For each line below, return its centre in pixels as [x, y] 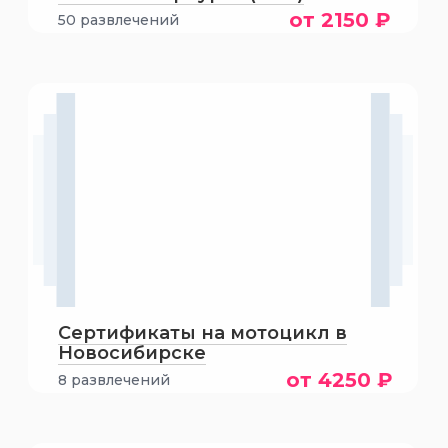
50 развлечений [118, 20]
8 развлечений [113, 380]
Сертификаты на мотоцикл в [202, 333]
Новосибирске [131, 353]
